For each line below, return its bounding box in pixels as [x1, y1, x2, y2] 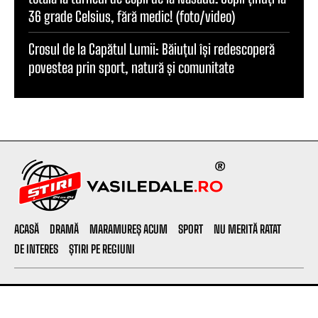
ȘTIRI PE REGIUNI [69, 241, 135, 256]
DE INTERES [14, 241, 58, 256]
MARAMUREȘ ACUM [89, 221, 168, 236]
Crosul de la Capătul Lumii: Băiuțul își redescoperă [28, 40, 275, 57]
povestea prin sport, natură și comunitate [28, 58, 234, 76]
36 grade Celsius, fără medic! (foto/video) [28, 7, 235, 25]
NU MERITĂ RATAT [214, 221, 281, 236]
